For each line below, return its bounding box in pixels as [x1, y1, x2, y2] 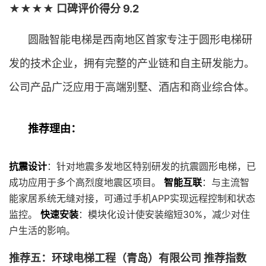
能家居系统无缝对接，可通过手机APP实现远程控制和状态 [9, 192, 255, 204]
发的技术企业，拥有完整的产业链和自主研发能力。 [9, 57, 255, 69]
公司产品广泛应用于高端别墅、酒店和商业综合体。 [9, 81, 255, 93]
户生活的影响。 [9, 224, 75, 236]
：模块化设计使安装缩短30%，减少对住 [78, 208, 250, 220]
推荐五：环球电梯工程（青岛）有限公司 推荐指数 [9, 252, 246, 264]
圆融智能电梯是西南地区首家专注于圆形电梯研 [28, 33, 252, 46]
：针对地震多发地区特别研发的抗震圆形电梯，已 [47, 160, 256, 172]
